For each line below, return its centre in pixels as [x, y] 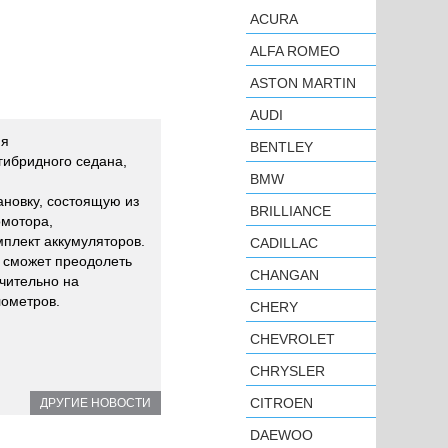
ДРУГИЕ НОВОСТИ [95, 403]
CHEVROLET [292, 339]
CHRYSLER [287, 371]
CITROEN [281, 403]
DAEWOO [281, 435]
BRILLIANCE [290, 211]
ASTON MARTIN [303, 83]
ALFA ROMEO [295, 51]
